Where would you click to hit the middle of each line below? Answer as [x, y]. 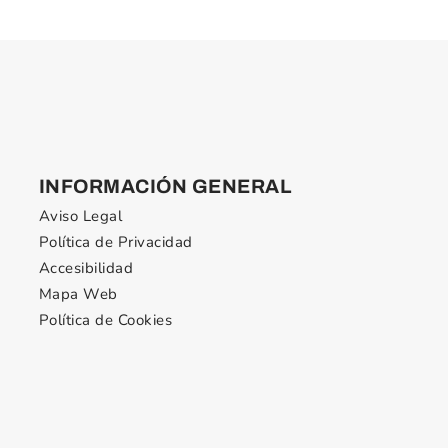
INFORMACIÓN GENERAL [165, 186]
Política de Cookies [105, 319]
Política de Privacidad [115, 241]
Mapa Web [78, 293]
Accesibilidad [86, 267]
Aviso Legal [80, 215]
